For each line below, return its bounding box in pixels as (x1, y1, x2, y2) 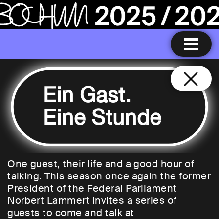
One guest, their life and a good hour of (7, 157, 195, 171)
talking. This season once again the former (7, 170, 211, 183)
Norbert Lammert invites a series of (7, 194, 177, 207)
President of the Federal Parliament (7, 182, 177, 195)
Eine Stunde (43, 109, 161, 131)
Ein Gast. (43, 87, 131, 108)
